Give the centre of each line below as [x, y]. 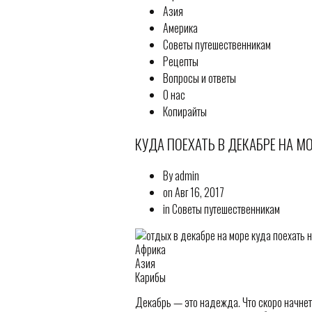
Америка [180, 28]
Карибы [150, 278]
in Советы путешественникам [221, 209]
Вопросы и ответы [199, 78]
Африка [150, 250]
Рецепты [180, 61]
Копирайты [185, 111]
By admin [181, 176]
